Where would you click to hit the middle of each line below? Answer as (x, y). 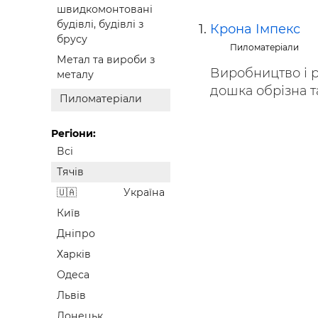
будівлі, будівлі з (100, 24)
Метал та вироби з (106, 60)
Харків (74, 254)
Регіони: (73, 134)
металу (75, 75)
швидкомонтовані (105, 10)
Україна (144, 193)
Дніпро (76, 234)
